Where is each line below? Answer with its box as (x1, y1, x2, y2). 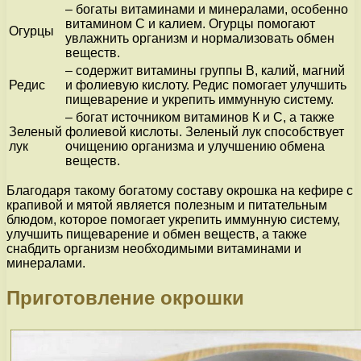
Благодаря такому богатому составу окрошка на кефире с (6, 184, 353, 198)
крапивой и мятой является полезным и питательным (6, 198, 327, 213)
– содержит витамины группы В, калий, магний (65, 64, 345, 78)
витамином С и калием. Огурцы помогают (65, 17, 315, 31)
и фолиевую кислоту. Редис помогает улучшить (65, 78, 346, 93)
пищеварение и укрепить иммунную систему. (65, 93, 334, 107)
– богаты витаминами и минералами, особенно (65, 2, 348, 17)
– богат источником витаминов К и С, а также (65, 110, 334, 125)
